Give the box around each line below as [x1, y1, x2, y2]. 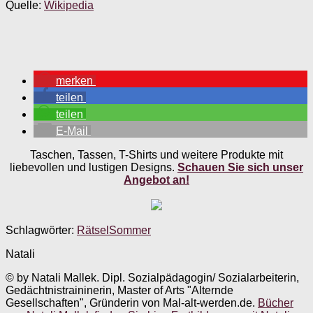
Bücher [258, 296, 293, 309]
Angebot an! [124, 173, 189, 186]
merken [56, 74, 93, 87]
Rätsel [77, 224, 109, 236]
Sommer [109, 224, 151, 236]
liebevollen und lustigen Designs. [10, 161, 177, 173]
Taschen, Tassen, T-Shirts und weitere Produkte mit [30, 148, 283, 161]
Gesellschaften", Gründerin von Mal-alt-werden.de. [6, 296, 258, 309]
